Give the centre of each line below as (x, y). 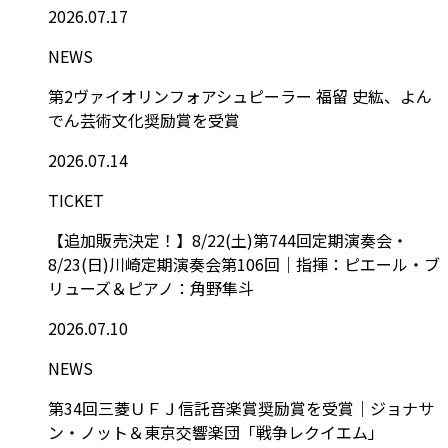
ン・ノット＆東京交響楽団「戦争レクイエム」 (216, 431)
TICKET (76, 199)
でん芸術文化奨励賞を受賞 (144, 119)
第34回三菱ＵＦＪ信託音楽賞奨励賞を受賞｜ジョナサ (241, 407)
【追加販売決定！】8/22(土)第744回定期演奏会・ (228, 239)
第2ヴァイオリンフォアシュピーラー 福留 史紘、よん (240, 95)
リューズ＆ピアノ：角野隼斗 (151, 287)
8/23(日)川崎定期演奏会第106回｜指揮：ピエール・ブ (244, 263)
